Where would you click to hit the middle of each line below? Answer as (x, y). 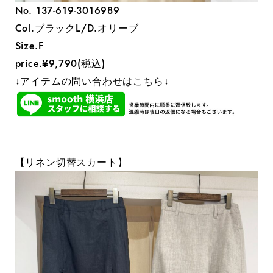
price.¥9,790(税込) (60, 64)
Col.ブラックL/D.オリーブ (77, 29)
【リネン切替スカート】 (71, 163)
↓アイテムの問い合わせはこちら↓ (92, 82)
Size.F (29, 46)
